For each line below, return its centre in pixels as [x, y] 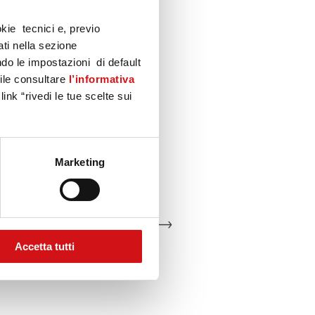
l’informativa [101, 79]
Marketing [80, 162]
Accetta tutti [45, 246]
